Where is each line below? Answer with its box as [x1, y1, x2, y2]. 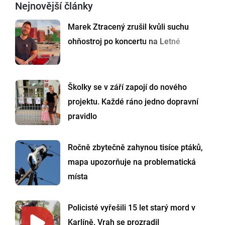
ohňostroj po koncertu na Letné [68, 37, 180, 47]
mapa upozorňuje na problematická [68, 157, 196, 167]
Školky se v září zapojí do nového [68, 82, 187, 92]
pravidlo [68, 111, 97, 122]
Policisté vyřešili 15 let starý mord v [68, 203, 195, 213]
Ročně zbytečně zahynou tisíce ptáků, [68, 143, 203, 153]
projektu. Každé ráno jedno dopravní [68, 97, 198, 107]
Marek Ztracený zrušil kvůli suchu [68, 22, 189, 32]
